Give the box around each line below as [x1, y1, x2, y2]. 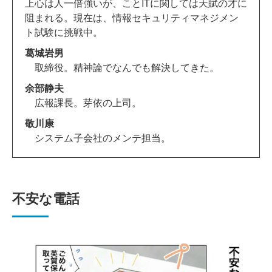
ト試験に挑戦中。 [25, 24, 103, 39]
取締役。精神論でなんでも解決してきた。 [25, 59, 219, 74]
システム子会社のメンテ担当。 [25, 130, 171, 144]
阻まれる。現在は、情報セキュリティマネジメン [25, 10, 239, 24]
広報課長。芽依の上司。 [25, 95, 141, 109]
